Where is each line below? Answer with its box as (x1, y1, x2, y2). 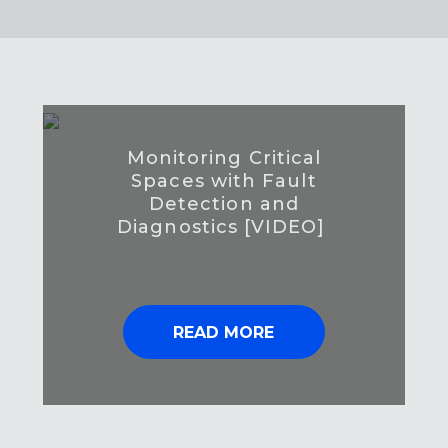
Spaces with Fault (131, 170, 317, 193)
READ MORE (173, 323, 275, 343)
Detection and (148, 193, 299, 216)
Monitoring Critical (126, 147, 322, 170)
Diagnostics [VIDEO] (117, 216, 331, 239)
